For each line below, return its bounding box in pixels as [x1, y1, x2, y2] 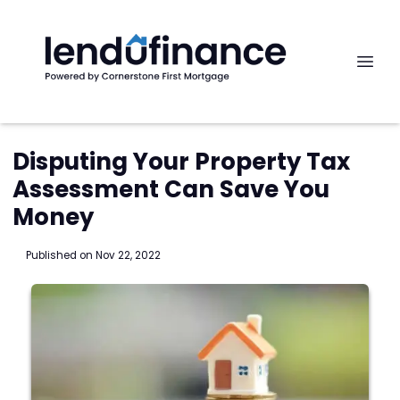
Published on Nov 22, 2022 [25, 247, 161, 262]
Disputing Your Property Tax [12, 146, 350, 178]
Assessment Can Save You [12, 173, 329, 205]
